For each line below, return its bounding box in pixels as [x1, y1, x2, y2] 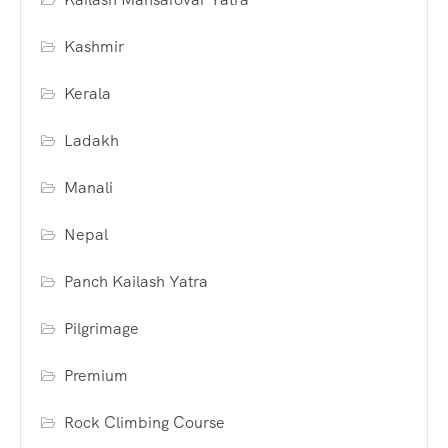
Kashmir [64, 36, 125, 58]
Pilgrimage [64, 318, 140, 340]
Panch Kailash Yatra [64, 271, 209, 293]
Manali [64, 177, 114, 199]
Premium [64, 365, 129, 387]
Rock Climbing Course [64, 412, 226, 434]
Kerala [64, 83, 112, 105]
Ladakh [64, 130, 120, 152]
